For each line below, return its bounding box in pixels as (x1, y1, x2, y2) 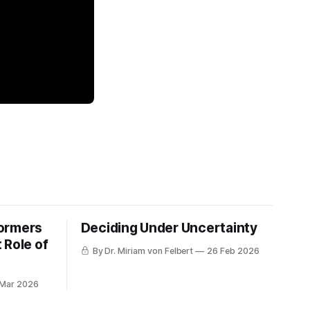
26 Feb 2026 (207, 246, 259, 256)
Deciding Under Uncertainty (80, 220, 257, 236)
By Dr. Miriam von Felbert (92, 246, 194, 256)
